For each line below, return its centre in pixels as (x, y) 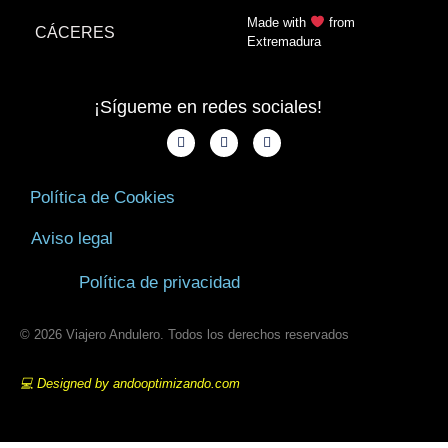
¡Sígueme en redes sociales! (207, 107)
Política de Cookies (102, 198)
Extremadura (284, 42)
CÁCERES (75, 32)
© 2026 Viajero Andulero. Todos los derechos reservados (184, 335)
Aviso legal (72, 239)
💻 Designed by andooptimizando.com (130, 384)
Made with (278, 23)
